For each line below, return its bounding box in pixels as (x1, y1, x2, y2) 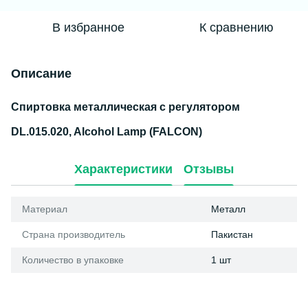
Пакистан (211, 229, 253, 240)
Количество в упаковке (22, 254, 124, 265)
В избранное (52, 21, 124, 34)
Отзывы (184, 162, 234, 176)
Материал (22, 203, 67, 214)
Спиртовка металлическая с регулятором (11, 101, 240, 113)
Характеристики (74, 162, 173, 176)
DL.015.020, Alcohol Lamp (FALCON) (11, 126, 202, 137)
